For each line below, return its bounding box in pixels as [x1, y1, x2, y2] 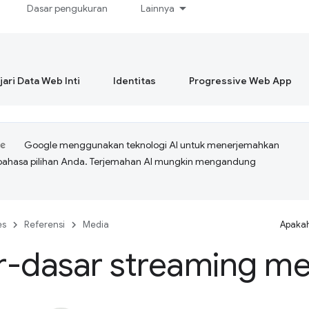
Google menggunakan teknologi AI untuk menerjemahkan [24, 139, 279, 151]
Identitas [113, 74, 156, 87]
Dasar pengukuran [27, 2, 108, 14]
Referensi [24, 219, 65, 230]
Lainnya [141, 2, 175, 14]
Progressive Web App [189, 74, 292, 87]
